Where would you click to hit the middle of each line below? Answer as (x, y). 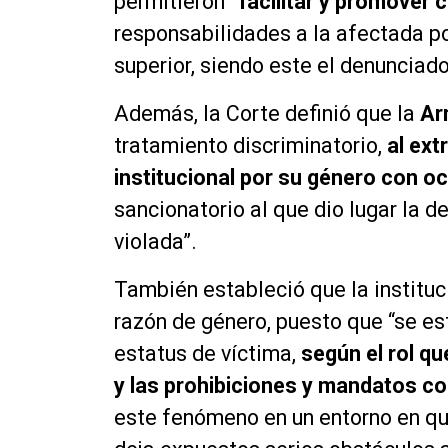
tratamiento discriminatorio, (250, 146)
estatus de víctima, (207, 354)
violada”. (155, 242)
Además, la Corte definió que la (267, 114)
